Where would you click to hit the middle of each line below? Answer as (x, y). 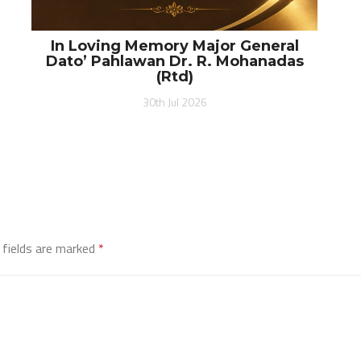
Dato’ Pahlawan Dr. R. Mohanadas (174, 61)
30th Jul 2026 (174, 102)
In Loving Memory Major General (174, 46)
